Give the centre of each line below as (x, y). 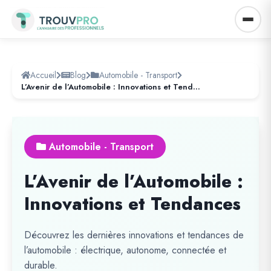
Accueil (43, 75)
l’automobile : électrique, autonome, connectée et (125, 250)
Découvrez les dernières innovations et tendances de (134, 235)
